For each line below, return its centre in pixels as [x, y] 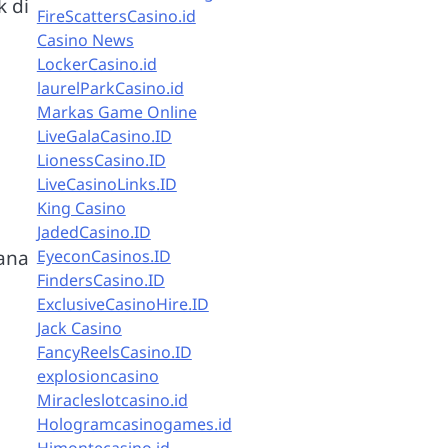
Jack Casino [79, 328]
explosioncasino [97, 376]
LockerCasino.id [96, 64]
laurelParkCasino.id [110, 88]
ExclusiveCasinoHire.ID [122, 304]
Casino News [85, 40]
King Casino [81, 208]
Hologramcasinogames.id [134, 424]
